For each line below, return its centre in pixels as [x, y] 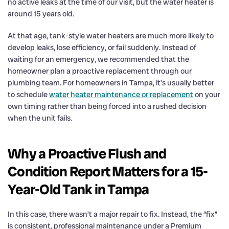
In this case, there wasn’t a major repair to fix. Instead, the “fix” [112, 214]
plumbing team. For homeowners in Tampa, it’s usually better [111, 83]
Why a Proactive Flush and [87, 153]
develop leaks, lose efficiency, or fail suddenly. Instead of [102, 47]
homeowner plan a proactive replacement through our [100, 71]
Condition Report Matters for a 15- [108, 171]
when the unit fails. [40, 118]
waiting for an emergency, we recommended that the [98, 59]
